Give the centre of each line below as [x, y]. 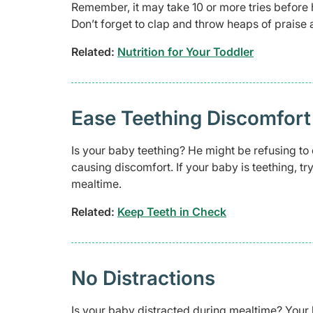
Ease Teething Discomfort [191, 118]
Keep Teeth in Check [172, 211]
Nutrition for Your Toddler [185, 51]
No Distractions [143, 278]
